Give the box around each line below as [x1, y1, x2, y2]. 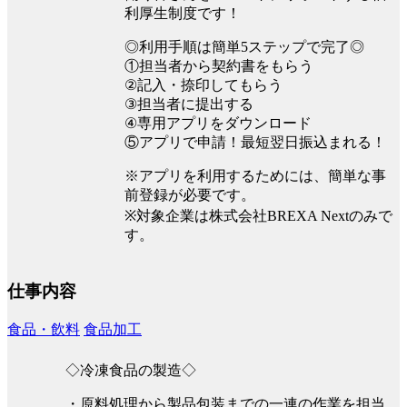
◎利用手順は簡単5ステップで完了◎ [124, 39, 364, 55]
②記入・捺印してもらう [124, 77, 283, 94]
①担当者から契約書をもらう [124, 58, 313, 74]
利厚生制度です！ [124, 5, 241, 22]
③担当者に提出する [124, 96, 253, 113]
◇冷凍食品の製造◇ [65, 362, 196, 378]
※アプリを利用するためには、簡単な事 [124, 168, 386, 184]
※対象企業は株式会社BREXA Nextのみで [124, 208, 392, 224]
